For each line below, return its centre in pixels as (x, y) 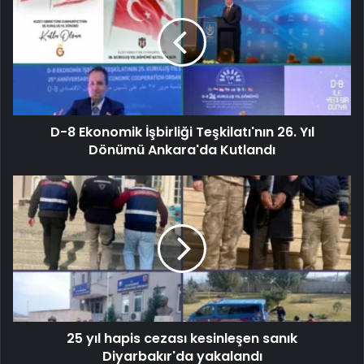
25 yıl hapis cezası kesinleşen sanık (182, 338)
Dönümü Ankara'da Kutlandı (182, 149)
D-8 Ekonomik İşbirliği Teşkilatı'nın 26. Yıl (182, 132)
